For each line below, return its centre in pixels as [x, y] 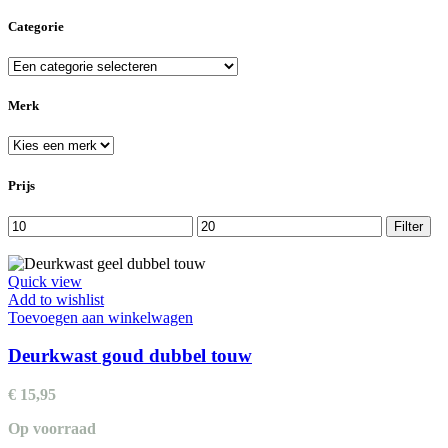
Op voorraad [52, 429]
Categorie [36, 26]
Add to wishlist [56, 299]
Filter [408, 226]
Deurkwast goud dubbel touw [130, 356]
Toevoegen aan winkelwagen [100, 317]
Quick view [45, 281]
